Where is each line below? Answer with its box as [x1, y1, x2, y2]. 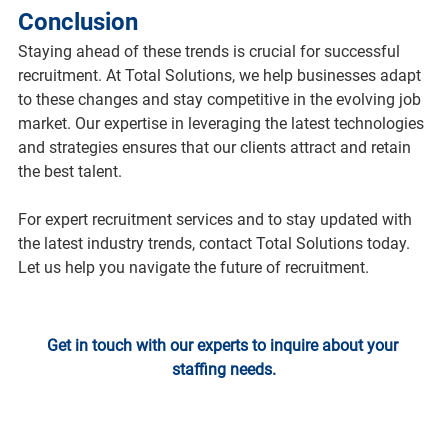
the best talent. [17, 161, 122, 181]
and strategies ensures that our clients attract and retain [17, 137, 415, 157]
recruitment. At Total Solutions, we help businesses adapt [17, 65, 425, 85]
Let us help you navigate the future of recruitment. [17, 257, 369, 277]
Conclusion [17, 7, 138, 36]
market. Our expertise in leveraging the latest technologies [17, 113, 428, 133]
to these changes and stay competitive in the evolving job [17, 89, 425, 109]
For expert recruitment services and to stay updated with [17, 209, 416, 229]
